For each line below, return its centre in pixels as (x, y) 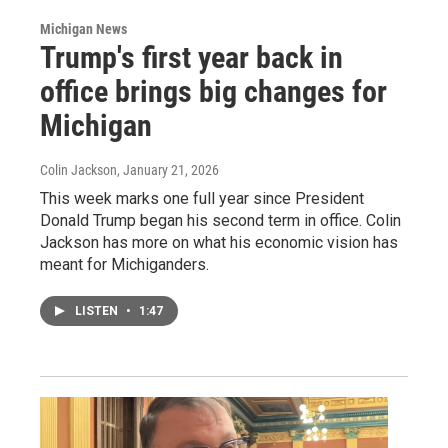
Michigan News (83, 28)
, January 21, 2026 (168, 169)
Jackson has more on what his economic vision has (219, 242)
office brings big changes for (213, 91)
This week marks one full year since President (202, 198)
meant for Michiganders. (124, 264)
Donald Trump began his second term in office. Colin (220, 220)
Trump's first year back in (191, 57)
